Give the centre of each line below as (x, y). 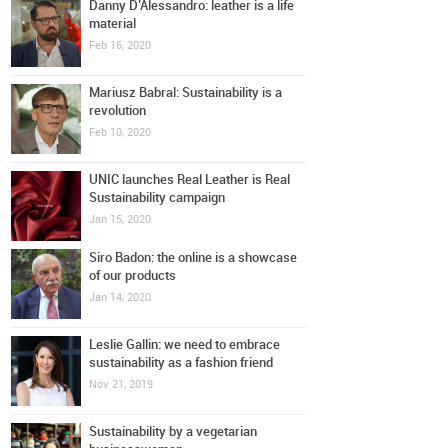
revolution (118, 110)
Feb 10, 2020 (120, 132)
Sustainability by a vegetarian (173, 432)
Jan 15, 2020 (120, 219)
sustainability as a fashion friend (181, 363)
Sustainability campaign (157, 197)
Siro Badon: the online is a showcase (193, 258)
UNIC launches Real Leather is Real (190, 179)
